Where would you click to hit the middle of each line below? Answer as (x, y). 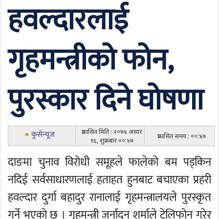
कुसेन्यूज (43, 135)
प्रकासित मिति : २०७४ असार (112, 131)
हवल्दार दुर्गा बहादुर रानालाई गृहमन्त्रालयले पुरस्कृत (109, 197)
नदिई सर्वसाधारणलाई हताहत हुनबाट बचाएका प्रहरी (109, 180)
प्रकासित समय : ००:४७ (182, 136)
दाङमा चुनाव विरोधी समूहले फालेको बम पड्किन (109, 162)
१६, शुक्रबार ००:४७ (112, 140)
